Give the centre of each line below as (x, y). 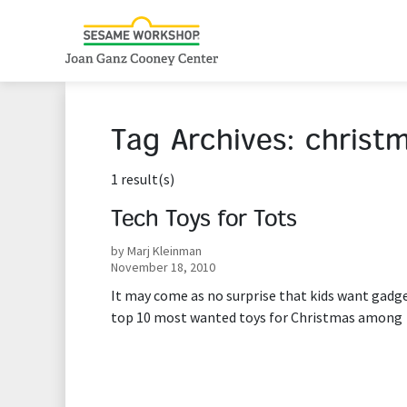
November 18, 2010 (163, 267)
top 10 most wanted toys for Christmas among (257, 317)
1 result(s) (143, 179)
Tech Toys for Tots (203, 221)
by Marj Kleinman (156, 251)
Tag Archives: (208, 143)
